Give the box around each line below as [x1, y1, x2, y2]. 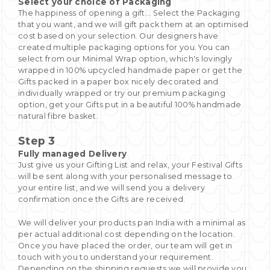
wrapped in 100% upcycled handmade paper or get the [18, 65, 243, 75]
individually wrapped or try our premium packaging [18, 88, 225, 98]
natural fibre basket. [18, 111, 98, 121]
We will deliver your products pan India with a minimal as [18, 218, 246, 227]
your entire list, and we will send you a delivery [18, 183, 205, 192]
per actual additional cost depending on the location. [18, 229, 235, 239]
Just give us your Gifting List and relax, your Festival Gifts [18, 160, 243, 169]
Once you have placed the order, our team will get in [18, 240, 233, 250]
